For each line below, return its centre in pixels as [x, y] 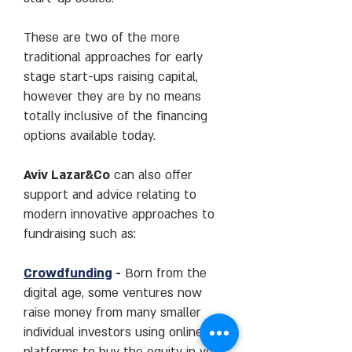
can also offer [151, 175]
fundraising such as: [80, 234]
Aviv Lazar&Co [67, 175]
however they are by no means [112, 97]
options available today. [90, 136]
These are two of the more [102, 38]
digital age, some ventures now [113, 293]
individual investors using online [113, 332]
